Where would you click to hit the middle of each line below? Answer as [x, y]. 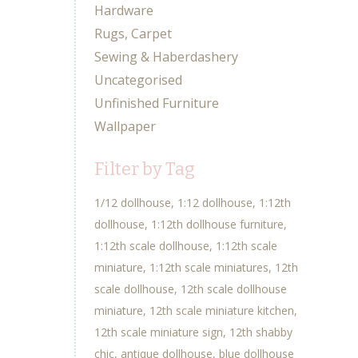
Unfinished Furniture [156, 103]
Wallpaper [125, 127]
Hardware [123, 11]
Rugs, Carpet [133, 34]
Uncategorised [138, 80]
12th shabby [261, 332]
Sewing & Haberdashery [166, 57]
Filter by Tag [144, 169]
